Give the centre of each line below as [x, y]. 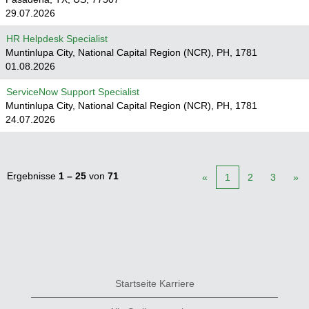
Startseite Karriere [154, 283]
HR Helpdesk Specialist [57, 39]
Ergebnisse [33, 176]
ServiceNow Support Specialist [73, 92]
